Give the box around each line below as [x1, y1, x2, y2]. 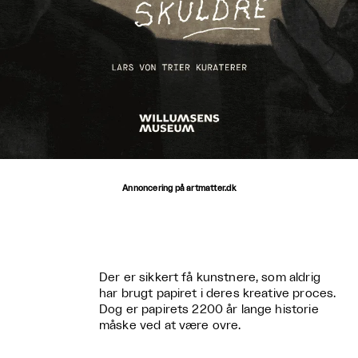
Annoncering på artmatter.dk [122, 185, 236, 193]
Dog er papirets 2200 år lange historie [99, 304, 319, 316]
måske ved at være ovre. [99, 320, 241, 332]
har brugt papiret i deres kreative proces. [99, 288, 336, 300]
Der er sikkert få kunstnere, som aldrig [99, 272, 320, 284]
